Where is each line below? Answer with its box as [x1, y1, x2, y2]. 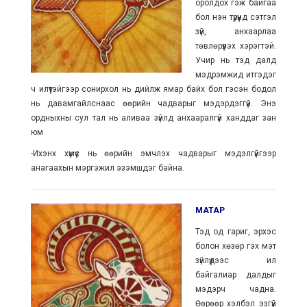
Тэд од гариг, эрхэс [195, 227, 277, 236]
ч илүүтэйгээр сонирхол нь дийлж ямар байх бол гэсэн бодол [30, 84, 277, 94]
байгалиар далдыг [195, 270, 277, 280]
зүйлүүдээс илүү [195, 256, 277, 265]
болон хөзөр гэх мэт [195, 241, 277, 251]
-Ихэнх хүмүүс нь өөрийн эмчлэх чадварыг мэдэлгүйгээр [30, 149, 277, 158]
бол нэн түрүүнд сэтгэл [195, 12, 277, 22]
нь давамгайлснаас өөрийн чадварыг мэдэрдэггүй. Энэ [30, 99, 277, 108]
